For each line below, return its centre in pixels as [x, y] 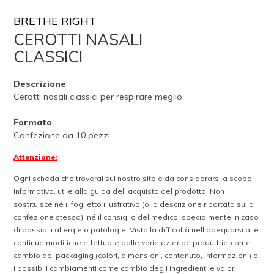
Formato [33, 122]
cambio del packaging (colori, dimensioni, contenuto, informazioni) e [136, 255]
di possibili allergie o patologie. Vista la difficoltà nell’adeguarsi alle [136, 230]
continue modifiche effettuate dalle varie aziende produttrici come [132, 243]
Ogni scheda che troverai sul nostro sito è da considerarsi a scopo [133, 178]
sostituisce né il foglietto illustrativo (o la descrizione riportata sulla [134, 204]
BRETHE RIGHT [55, 21]
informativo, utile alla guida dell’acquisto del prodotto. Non [119, 191]
